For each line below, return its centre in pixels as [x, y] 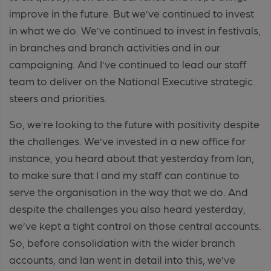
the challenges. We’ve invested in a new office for [127, 140]
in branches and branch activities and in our [115, 47]
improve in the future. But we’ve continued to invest [132, 13]
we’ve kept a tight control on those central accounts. [135, 225]
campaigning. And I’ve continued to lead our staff [128, 64]
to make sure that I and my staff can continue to [124, 174]
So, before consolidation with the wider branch [122, 242]
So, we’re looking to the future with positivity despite [134, 123]
